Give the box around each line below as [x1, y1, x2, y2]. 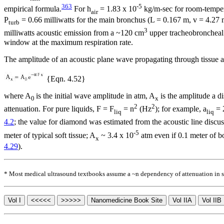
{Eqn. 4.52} [44, 74, 85, 83]
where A [4, 91, 31, 100]
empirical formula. [4, 4, 61, 13]
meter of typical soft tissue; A [4, 131, 95, 140]
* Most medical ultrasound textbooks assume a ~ [4, 169, 135, 177]
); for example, [155, 104, 203, 113]
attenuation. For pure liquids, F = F [4, 104, 114, 113]
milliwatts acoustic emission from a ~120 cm [4, 28, 144, 37]
